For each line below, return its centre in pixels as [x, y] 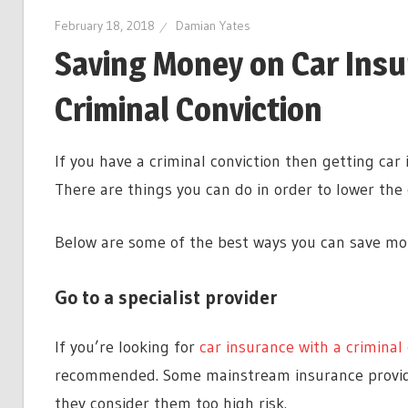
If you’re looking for [124, 347]
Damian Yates [213, 25]
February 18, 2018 [104, 25]
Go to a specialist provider [166, 297]
